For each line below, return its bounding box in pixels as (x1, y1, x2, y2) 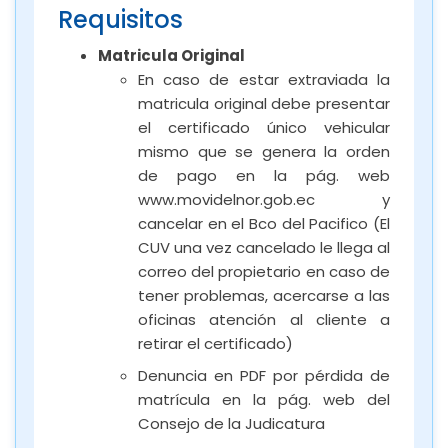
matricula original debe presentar (138, 92, 390, 114)
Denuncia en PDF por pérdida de (138, 364, 390, 386)
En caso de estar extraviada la (138, 68, 390, 90)
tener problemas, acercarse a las (138, 284, 390, 306)
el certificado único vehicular (138, 116, 390, 138)
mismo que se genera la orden (138, 140, 390, 162)
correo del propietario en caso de (138, 260, 390, 282)
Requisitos (58, 2, 183, 36)
